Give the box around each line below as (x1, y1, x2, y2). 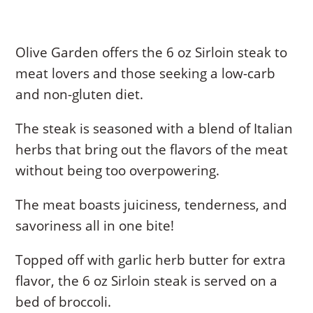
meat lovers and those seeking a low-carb (15, 64, 276, 82)
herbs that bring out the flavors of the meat (15, 140, 289, 159)
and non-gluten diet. (15, 85, 144, 103)
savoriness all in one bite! (15, 216, 175, 235)
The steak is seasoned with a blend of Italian (15, 119, 293, 138)
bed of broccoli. (15, 292, 112, 311)
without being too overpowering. (15, 161, 220, 180)
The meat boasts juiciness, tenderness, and (15, 195, 288, 214)
